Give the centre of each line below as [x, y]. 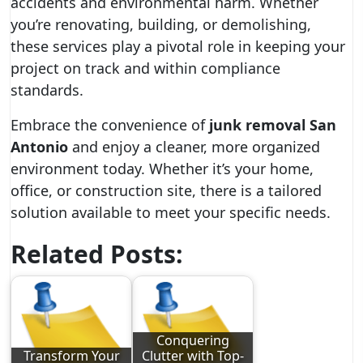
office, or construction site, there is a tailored [166, 190]
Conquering [193, 341]
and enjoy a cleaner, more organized [194, 147]
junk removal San [273, 125]
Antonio [39, 147]
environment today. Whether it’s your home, [162, 169]
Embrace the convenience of [110, 125]
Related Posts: [97, 254]
